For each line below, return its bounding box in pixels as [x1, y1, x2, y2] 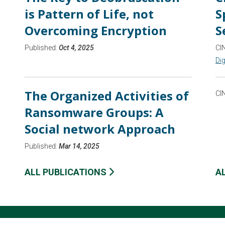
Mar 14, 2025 [59, 142, 99, 150]
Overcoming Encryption [25, 22, 167, 39]
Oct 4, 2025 [59, 44, 94, 52]
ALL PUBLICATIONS [25, 167, 108, 177]
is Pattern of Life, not [25, 6, 154, 22]
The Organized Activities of [25, 87, 189, 104]
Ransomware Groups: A [25, 104, 164, 121]
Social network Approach [25, 121, 175, 137]
